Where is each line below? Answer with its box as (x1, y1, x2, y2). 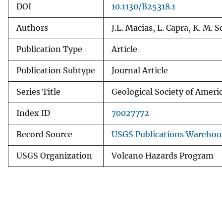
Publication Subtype (16, 65, 95, 75)
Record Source (16, 129, 72, 139)
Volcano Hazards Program (111, 151, 214, 161)
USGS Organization (16, 151, 92, 161)
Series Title (16, 87, 60, 97)
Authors (16, 23, 48, 33)
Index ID (16, 108, 50, 118)
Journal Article (111, 65, 168, 75)
